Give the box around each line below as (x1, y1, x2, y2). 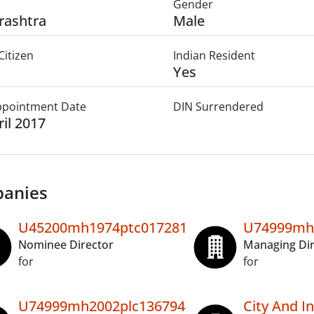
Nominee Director (18, 237, 114, 252)
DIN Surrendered (172, 99, 264, 114)
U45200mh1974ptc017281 (18, 218, 187, 237)
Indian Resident (172, 48, 255, 63)
